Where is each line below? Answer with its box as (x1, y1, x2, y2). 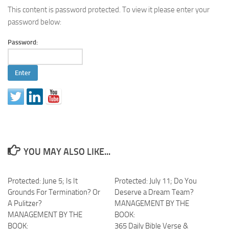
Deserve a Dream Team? (114, 188, 194, 197)
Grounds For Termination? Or (8, 188, 100, 197)
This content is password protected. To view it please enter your (8, 5, 210, 14)
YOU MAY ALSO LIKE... (23, 146, 110, 157)
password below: (8, 17, 61, 27)
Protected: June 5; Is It (8, 176, 78, 186)
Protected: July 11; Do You (114, 176, 197, 186)
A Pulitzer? (8, 199, 42, 208)
